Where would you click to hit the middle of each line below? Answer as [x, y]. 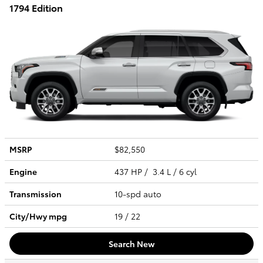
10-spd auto [139, 194]
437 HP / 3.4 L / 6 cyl [157, 172]
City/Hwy [29, 216]
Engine [23, 172]
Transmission [36, 194]
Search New [131, 243]
